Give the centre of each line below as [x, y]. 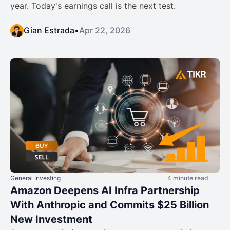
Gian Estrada [49, 30]
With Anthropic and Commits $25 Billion [110, 205]
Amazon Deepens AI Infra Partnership [105, 191]
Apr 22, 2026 [105, 30]
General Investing [35, 178]
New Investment [51, 219]
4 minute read [188, 178]
